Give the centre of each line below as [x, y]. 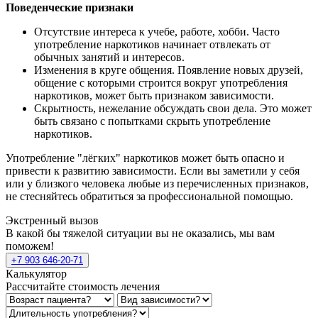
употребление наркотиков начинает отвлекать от [152, 45]
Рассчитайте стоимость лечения [83, 287]
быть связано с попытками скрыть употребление [152, 121]
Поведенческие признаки [70, 8]
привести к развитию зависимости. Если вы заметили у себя [153, 171]
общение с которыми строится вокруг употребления [161, 83]
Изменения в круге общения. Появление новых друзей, [169, 70]
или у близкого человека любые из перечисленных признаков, [157, 184]
